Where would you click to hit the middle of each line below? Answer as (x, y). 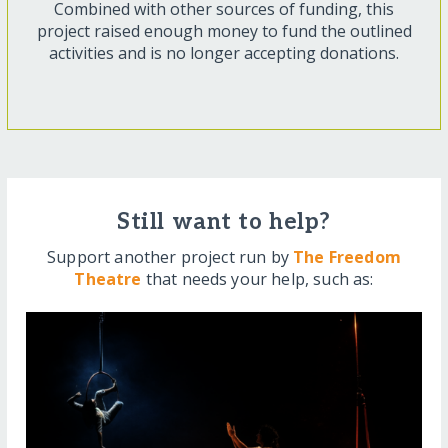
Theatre (108, 278)
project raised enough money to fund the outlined (224, 30)
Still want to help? (224, 222)
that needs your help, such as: (257, 278)
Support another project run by (170, 256)
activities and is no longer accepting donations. (224, 52)
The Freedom (347, 256)
